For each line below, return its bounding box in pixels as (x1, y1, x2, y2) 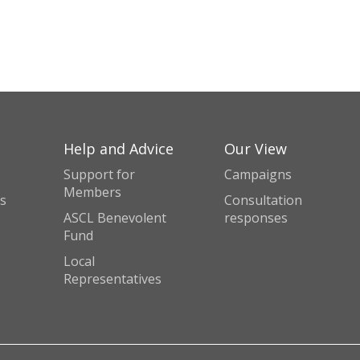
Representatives (63, 270, 162, 288)
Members (63, 183, 121, 201)
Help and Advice (63, 139, 174, 158)
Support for (63, 166, 135, 183)
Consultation (224, 191, 302, 209)
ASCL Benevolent (63, 209, 166, 227)
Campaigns (224, 166, 292, 183)
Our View (224, 139, 287, 158)
